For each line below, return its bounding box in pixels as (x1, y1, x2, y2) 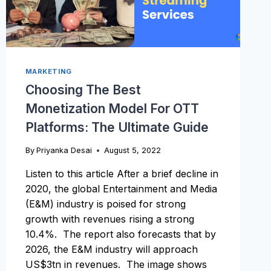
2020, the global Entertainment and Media (25, 182, 217, 195)
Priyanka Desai (36, 145, 92, 155)
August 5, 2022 (103, 145, 161, 155)
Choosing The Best (25, 82, 141, 97)
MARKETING (25, 67, 72, 76)
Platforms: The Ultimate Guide (25, 119, 209, 135)
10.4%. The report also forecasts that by (25, 227, 216, 240)
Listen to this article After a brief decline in (25, 167, 218, 180)
